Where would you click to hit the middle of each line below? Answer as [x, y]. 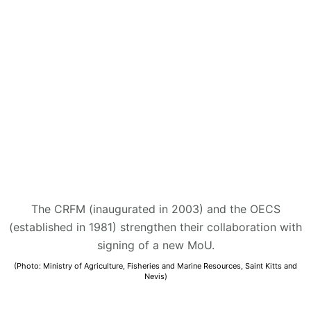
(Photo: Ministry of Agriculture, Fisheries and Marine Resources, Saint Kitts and [155, 266]
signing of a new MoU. [155, 245]
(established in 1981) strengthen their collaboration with [155, 227]
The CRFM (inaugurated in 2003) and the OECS [155, 209]
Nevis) [155, 276]
